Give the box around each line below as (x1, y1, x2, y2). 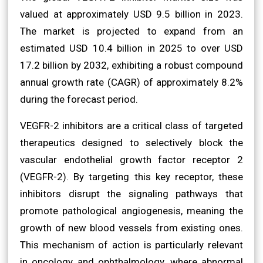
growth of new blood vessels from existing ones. (20, 221, 243, 234)
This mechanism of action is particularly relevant (20, 238, 243, 251)
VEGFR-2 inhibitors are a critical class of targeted (20, 119, 243, 131)
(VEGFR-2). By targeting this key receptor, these (20, 170, 243, 183)
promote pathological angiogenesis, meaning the (20, 204, 243, 217)
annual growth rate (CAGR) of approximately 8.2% (20, 76, 243, 88)
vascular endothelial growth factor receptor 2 (20, 153, 243, 166)
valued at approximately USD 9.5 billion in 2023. (20, 8, 243, 20)
